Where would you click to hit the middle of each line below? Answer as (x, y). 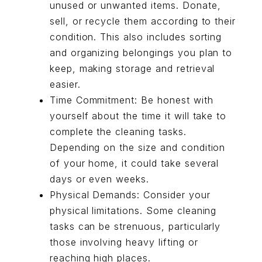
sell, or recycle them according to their (143, 21)
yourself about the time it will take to (138, 116)
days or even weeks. (99, 179)
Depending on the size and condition (137, 147)
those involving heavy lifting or (124, 242)
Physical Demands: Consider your (130, 195)
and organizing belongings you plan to (141, 53)
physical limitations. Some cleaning (133, 211)
